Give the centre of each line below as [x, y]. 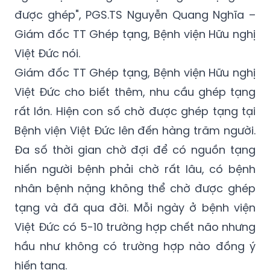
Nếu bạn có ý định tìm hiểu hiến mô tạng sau [135, 253]
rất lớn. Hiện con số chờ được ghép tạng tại [135, 80]
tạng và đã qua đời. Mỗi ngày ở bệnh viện [135, 176]
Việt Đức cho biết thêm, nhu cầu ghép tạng [135, 61]
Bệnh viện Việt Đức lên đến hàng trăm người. [135, 99]
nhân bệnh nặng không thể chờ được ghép [135, 157]
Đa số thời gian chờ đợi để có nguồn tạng [135, 118]
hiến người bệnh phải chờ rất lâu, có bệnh [135, 138]
